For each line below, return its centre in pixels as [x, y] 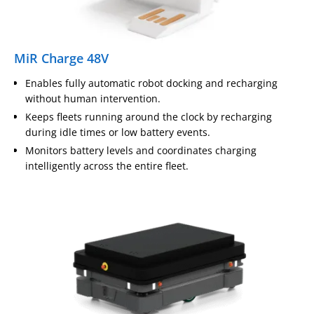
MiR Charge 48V [61, 59]
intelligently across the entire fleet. [107, 166]
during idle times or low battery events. [118, 132]
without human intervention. [93, 99]
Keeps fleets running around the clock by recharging [149, 117]
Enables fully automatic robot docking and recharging [151, 83]
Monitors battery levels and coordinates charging [141, 151]
